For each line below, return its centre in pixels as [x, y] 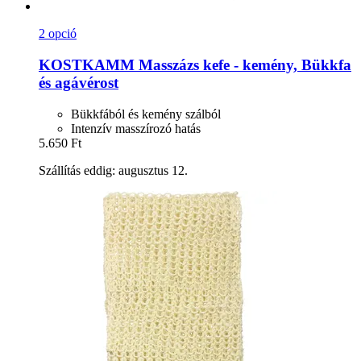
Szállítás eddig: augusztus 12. [113, 170]
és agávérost [79, 82]
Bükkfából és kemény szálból [146, 114]
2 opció [58, 34]
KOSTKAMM [87, 64]
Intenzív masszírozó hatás [136, 128]
